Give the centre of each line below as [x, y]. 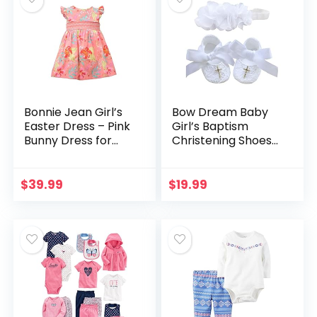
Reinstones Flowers [226, 169]
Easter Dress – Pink [77, 126]
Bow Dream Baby [220, 112]
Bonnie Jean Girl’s [74, 112]
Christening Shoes [222, 140]
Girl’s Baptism [211, 126]
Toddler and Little [73, 155]
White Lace [203, 155]
